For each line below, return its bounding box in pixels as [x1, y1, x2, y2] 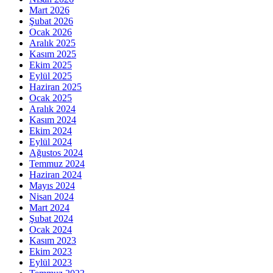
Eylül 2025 [29, 70, 72, 81]
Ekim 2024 [29, 125, 72, 136]
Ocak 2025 [29, 92, 72, 103]
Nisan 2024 [29, 191, 74, 202]
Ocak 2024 [29, 224, 72, 235]
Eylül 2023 [29, 257, 72, 268]
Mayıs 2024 [29, 180, 75, 191]
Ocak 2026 [29, 26, 72, 37]
